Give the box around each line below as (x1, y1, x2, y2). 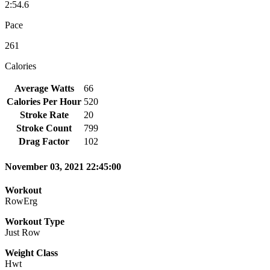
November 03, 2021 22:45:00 (5, 162, 121, 172)
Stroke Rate (19, 109, 69, 120)
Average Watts (14, 83, 74, 93)
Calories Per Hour (7, 96, 81, 107)
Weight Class (5, 248, 58, 259)
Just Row (5, 227, 40, 238)
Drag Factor (19, 136, 69, 146)
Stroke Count (16, 122, 72, 133)
